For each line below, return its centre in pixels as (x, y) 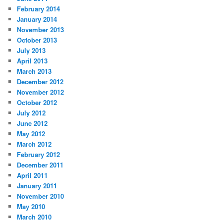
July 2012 (31, 113)
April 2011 (32, 175)
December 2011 (40, 165)
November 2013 (41, 30)
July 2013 (31, 51)
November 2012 (41, 92)
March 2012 (34, 144)
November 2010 (41, 196)
